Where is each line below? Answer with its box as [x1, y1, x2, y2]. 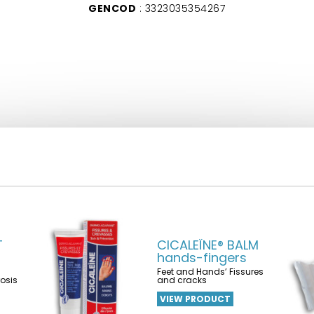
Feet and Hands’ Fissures [156, 266, 264, 278]
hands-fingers [156, 249, 247, 266]
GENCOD [88, 1, 136, 15]
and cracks [156, 274, 207, 286]
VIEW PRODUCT [159, 293, 231, 305]
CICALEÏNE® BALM [156, 236, 259, 254]
